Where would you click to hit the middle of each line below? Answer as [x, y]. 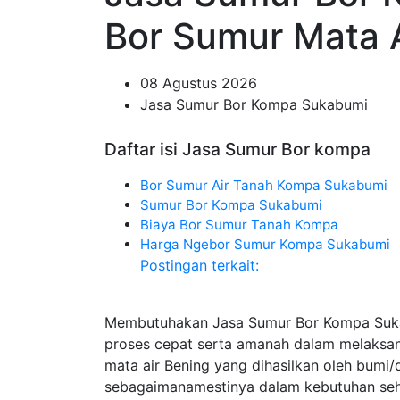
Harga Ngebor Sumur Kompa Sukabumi [265, 244]
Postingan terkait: [200, 265]
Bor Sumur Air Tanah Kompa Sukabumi [264, 185]
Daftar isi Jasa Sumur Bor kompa [237, 149]
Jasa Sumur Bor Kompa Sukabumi [254, 104]
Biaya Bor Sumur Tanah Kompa [239, 225]
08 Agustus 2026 [199, 83]
